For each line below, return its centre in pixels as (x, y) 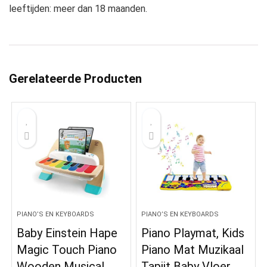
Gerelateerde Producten (75, 78)
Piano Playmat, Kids (193, 233)
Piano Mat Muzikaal (193, 249)
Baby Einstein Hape (67, 233)
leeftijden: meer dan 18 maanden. (78, 8)
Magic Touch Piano (67, 249)
